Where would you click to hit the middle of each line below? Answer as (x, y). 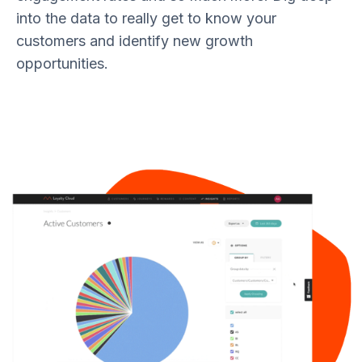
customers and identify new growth (135, 41)
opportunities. (62, 64)
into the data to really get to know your (146, 19)
